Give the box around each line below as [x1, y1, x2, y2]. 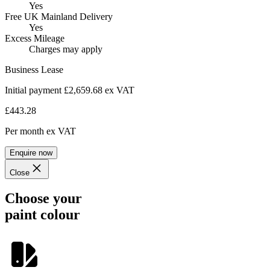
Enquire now [10, 148, 52, 157]
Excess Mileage [5, 33, 64, 43]
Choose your [5, 190, 82, 207]
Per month [5, 125, 44, 136]
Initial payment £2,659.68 [5, 84, 102, 95]
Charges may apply [29, 43, 102, 54]
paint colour [5, 207, 80, 223]
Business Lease [5, 64, 63, 75]
